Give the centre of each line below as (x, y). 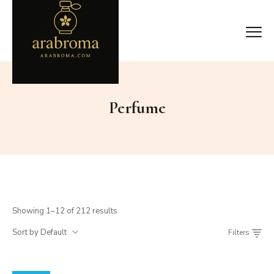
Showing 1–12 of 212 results (65, 211)
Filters (239, 232)
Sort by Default (39, 232)
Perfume (137, 108)
